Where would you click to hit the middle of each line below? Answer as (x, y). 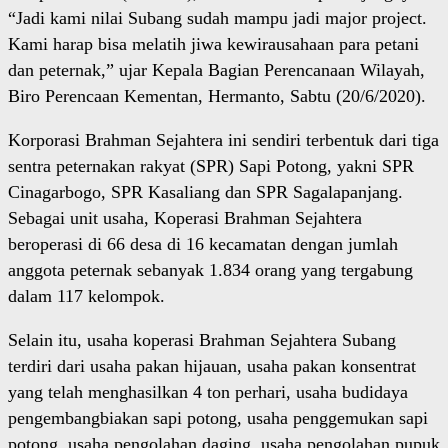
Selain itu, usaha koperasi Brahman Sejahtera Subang (202, 340)
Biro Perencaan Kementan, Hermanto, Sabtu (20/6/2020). (217, 96)
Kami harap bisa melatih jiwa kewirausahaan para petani (213, 44)
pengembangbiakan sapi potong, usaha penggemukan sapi (218, 418)
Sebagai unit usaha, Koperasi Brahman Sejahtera (185, 218)
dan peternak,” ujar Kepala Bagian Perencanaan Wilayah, (216, 70)
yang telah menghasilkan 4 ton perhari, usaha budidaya (208, 392)
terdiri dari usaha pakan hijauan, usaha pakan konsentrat (212, 366)
